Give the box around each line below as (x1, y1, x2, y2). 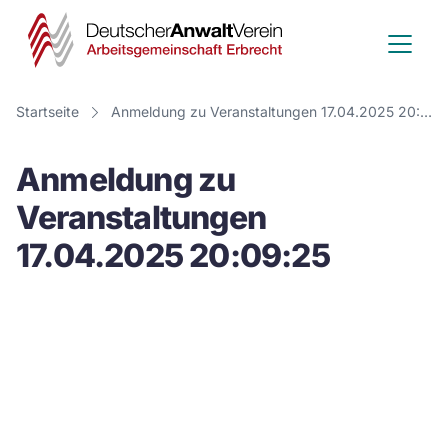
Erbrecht (281, 200, 411, 239)
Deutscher (281, 10, 437, 49)
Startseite (16, 103, 79, 120)
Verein (281, 86, 379, 125)
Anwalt (281, 48, 390, 87)
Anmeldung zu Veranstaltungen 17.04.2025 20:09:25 (420, 103, 432, 120)
